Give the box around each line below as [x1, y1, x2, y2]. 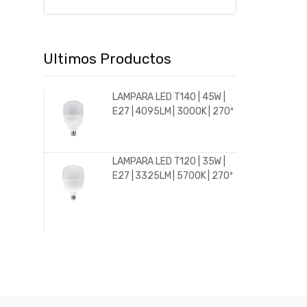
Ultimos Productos [43, 50, 171, 68]
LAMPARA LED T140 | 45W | [112, 91, 225, 103]
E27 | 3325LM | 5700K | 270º [112, 170, 233, 182]
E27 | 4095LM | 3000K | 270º [112, 106, 234, 118]
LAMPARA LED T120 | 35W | [112, 156, 225, 168]
